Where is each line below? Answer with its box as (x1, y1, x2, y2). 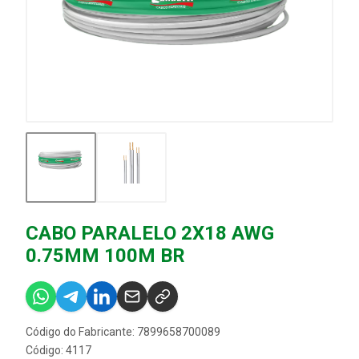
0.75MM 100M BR (26, 244, 185, 268)
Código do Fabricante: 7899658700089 (26, 325, 220, 339)
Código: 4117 (26, 344, 91, 357)
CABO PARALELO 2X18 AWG (26, 222, 274, 245)
